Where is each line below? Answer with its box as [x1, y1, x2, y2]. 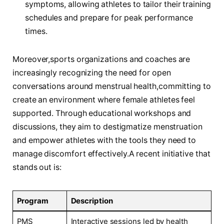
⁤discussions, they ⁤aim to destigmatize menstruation [12, 121, 202, 131]
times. [25, 26, 47, 36]
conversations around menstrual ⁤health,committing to [12, 81, 211, 91]
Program [16, 195, 48, 205]
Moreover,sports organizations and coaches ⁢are [12, 54, 190, 64]
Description [70, 195, 113, 205]
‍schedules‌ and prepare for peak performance [25, 13, 193, 23]
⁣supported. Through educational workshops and [12, 108, 191, 118]
